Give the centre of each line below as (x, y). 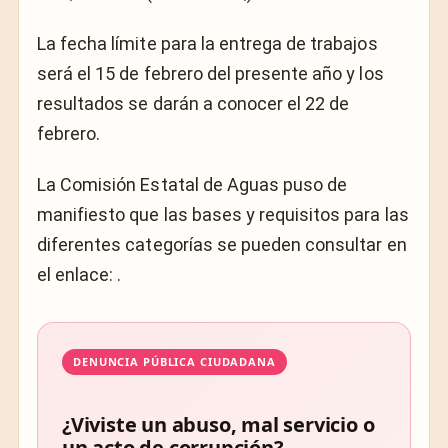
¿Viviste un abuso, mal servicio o (218, 424)
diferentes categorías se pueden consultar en (222, 244)
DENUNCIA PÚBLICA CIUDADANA (174, 361)
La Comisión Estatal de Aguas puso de (192, 184)
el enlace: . (79, 274)
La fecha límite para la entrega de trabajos (207, 44)
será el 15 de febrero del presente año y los (210, 74)
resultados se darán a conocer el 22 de (193, 104)
